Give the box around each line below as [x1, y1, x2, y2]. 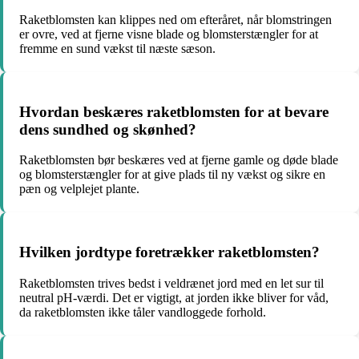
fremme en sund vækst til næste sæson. [19, 42, 216, 55]
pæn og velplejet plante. [19, 182, 139, 196]
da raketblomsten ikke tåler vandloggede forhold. [19, 305, 266, 319]
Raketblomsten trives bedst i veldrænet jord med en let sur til [19, 276, 324, 290]
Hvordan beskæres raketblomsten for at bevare [19, 103, 329, 120]
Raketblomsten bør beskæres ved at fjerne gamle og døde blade [19, 153, 338, 167]
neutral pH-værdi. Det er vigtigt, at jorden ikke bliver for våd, [19, 290, 329, 305]
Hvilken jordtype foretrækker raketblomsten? [19, 244, 320, 261]
